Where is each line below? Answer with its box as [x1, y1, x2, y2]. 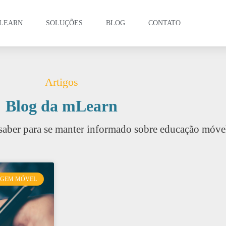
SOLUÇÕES [46, 19, 83, 27]
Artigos [45, 76, 78, 88]
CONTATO [148, 19, 181, 27]
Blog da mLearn [6, 97, 118, 115]
